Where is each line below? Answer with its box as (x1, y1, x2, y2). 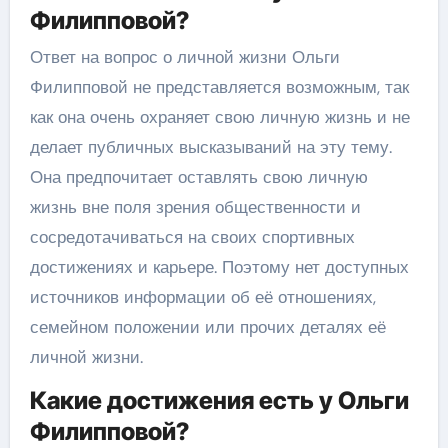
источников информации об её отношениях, (29, 286, 376, 308)
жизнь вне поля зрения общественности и (29, 196, 361, 218)
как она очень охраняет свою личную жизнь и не (29, 106, 410, 128)
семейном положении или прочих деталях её (29, 316, 386, 338)
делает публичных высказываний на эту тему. (29, 136, 392, 158)
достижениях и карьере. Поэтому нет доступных (29, 256, 409, 278)
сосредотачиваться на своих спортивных (29, 226, 355, 248)
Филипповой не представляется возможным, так (29, 76, 409, 98)
